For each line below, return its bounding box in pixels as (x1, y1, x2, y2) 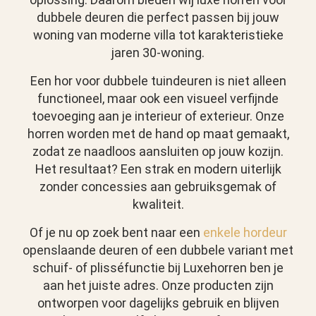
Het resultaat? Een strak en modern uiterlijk (35, 162, 281, 177)
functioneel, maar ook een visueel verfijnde (37, 91, 279, 107)
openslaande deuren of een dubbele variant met (23, 243, 293, 258)
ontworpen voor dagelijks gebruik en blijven (37, 296, 279, 311)
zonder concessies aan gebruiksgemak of (39, 179, 276, 195)
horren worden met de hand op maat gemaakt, (27, 126, 289, 142)
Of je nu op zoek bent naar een (29, 225, 203, 241)
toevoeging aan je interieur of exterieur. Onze (32, 109, 284, 124)
